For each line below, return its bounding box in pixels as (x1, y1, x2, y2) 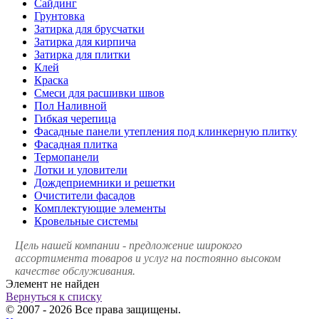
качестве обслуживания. (15, 264, 135, 277)
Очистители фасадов (34, 189, 135, 202)
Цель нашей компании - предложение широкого (15, 239, 242, 251)
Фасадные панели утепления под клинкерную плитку (34, 125, 297, 137)
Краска (34, 73, 68, 86)
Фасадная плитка (34, 137, 117, 150)
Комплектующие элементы (34, 202, 166, 214)
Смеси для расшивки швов (34, 86, 164, 99)
